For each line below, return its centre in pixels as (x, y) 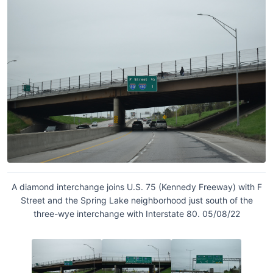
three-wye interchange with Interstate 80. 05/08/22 (136, 213)
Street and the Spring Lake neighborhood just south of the (136, 200)
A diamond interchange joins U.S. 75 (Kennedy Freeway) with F (136, 186)
